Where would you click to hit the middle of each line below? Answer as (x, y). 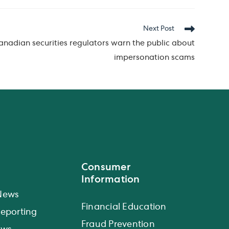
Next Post (158, 29)
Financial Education (124, 207)
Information (110, 179)
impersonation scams (154, 59)
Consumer (106, 167)
